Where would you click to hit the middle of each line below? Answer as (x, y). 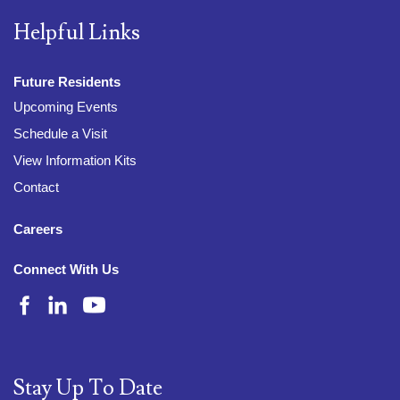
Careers (38, 229)
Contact (36, 187)
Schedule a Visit (60, 133)
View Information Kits (75, 160)
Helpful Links (77, 32)
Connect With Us (66, 269)
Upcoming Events (66, 106)
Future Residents (67, 81)
